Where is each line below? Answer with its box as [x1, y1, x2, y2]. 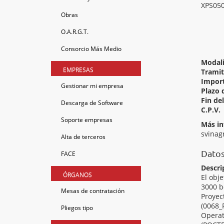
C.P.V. [201, 105, 220, 114]
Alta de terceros [61, 132, 105, 141]
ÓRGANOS [63, 170, 92, 179]
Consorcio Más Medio [61, 44, 121, 53]
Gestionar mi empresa [61, 81, 123, 90]
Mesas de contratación [61, 186, 124, 195]
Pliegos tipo [61, 203, 93, 212]
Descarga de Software [61, 98, 123, 107]
